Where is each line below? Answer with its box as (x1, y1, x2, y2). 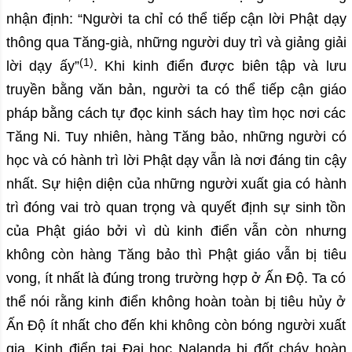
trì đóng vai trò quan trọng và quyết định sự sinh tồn (5, 200, 346, 216)
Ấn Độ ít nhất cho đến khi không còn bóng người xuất (5, 317, 346, 334)
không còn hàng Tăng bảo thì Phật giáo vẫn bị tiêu (5, 247, 346, 263)
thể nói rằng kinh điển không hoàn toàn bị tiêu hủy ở (5, 294, 346, 310)
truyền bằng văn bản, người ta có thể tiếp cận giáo (5, 82, 346, 98)
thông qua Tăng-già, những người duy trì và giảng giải (5, 35, 346, 51)
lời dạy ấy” (5, 58, 79, 75)
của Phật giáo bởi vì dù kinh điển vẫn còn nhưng (5, 223, 346, 240)
